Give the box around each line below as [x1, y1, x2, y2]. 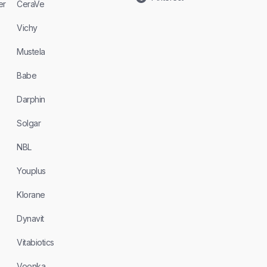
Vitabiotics [17, 237, 54, 248]
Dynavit [17, 213, 44, 224]
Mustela [17, 46, 45, 57]
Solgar [17, 118, 41, 129]
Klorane [17, 190, 45, 200]
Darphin [17, 94, 45, 105]
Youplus [17, 166, 46, 176]
